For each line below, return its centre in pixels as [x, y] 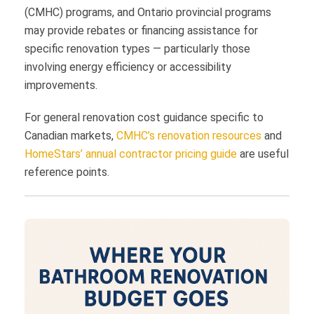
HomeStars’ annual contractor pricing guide [131, 154]
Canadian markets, [70, 136]
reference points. [67, 172]
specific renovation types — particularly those [137, 49]
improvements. [61, 86]
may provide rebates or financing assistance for [141, 31]
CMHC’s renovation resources [189, 136]
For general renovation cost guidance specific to [144, 118]
